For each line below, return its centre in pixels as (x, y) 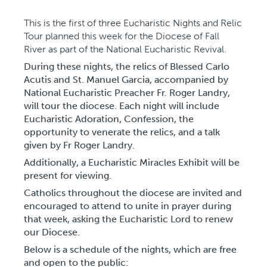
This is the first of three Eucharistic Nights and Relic (133, 23)
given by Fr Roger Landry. (79, 145)
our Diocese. (52, 232)
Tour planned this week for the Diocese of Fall (122, 36)
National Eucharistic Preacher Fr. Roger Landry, (127, 92)
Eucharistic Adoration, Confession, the (109, 119)
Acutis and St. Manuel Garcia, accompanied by (126, 79)
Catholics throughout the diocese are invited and (133, 193)
